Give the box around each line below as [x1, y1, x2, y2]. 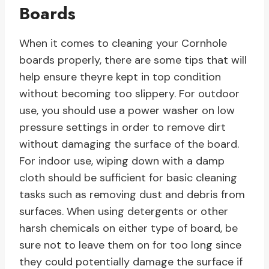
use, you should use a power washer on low [19, 103, 235, 118]
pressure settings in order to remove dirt [19, 120, 226, 135]
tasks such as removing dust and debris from [19, 187, 245, 202]
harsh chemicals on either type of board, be [19, 221, 238, 236]
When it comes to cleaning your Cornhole [19, 36, 227, 51]
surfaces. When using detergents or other [19, 204, 228, 219]
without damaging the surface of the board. [19, 137, 239, 152]
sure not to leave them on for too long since [19, 238, 241, 253]
